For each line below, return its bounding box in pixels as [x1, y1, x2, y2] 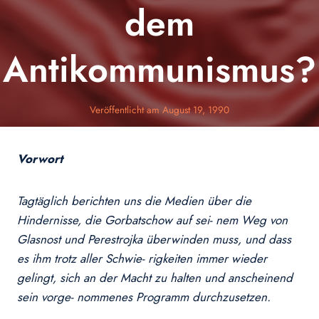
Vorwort [17, 150, 63, 168]
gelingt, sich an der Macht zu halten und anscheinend [17, 269, 293, 287]
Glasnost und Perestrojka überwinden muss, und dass [17, 231, 291, 249]
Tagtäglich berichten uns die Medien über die [17, 192, 251, 210]
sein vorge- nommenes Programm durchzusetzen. [17, 288, 271, 306]
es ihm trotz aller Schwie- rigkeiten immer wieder [17, 250, 267, 268]
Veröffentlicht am [90, 102, 160, 117]
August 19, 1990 [162, 102, 229, 117]
